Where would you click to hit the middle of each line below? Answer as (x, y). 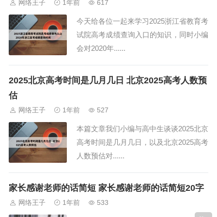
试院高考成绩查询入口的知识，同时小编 (142, 35)
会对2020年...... (101, 48)
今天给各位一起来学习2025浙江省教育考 (142, 21)
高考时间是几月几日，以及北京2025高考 (142, 142)
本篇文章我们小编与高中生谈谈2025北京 (142, 129)
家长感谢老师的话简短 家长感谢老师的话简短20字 (106, 188)
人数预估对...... (101, 156)
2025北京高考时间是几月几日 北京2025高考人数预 (108, 80)
